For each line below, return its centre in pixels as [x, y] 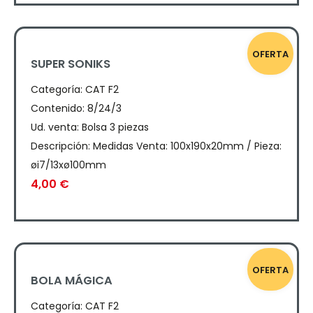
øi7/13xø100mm [69, 165]
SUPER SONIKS [71, 64]
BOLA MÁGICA [72, 280]
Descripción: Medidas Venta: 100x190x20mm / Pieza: [156, 146]
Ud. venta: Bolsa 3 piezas [90, 128]
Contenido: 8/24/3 [77, 109]
